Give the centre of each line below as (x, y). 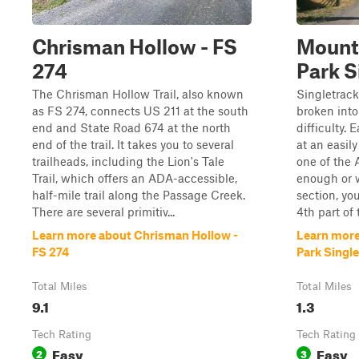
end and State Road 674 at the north (131, 127)
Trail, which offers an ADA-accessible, (135, 178)
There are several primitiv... (103, 212)
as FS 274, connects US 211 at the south (140, 111)
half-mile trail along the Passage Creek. (139, 195)
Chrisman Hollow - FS (135, 46)
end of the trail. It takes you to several (133, 144)
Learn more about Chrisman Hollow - (135, 235)
